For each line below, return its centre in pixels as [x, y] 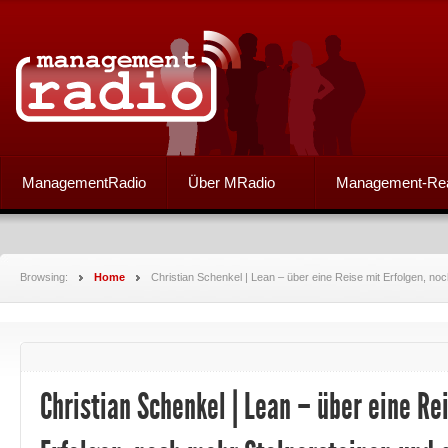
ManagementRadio [84, 182]
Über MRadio [231, 182]
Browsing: [45, 277]
